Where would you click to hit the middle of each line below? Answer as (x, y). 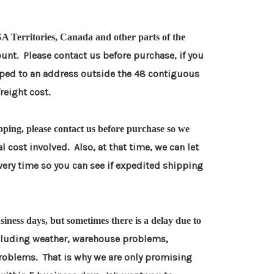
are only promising (150, 257)
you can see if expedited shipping (128, 166)
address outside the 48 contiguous (121, 74)
